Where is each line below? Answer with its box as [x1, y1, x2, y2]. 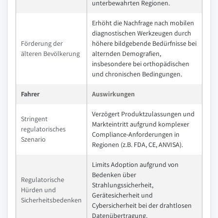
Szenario [21, 135, 46, 144]
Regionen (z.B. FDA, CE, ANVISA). [92, 140, 183, 149]
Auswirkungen [92, 90, 135, 98]
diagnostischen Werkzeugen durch [92, 29, 191, 37]
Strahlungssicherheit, [92, 181, 153, 189]
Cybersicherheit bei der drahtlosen [92, 201, 192, 210]
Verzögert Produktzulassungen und [92, 109, 195, 118]
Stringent [21, 114, 48, 123]
